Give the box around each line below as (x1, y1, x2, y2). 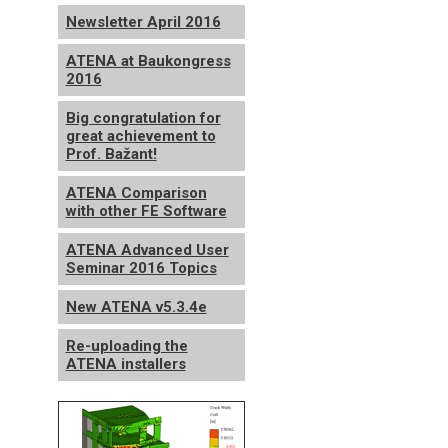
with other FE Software (65, 202, 227, 220)
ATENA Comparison (65, 184, 207, 202)
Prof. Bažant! (65, 145, 157, 163)
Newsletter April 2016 (65, 13, 221, 31)
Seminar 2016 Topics (65, 259, 217, 277)
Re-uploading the (65, 337, 188, 355)
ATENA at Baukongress (65, 52, 231, 70)
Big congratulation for (65, 109, 221, 127)
